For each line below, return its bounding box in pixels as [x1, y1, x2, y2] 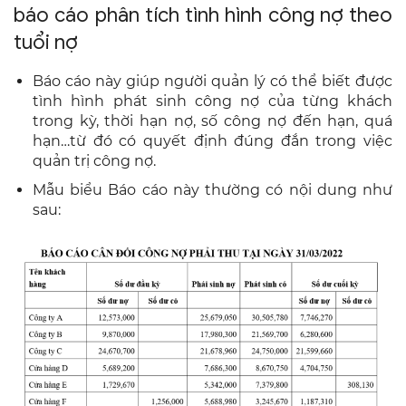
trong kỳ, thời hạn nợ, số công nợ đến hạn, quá [33, 111, 392, 130]
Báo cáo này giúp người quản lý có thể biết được [33, 72, 392, 90]
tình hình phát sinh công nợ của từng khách [33, 92, 392, 110]
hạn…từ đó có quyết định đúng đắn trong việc [33, 131, 392, 150]
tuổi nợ [14, 29, 78, 54]
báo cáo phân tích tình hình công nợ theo [14, 2, 392, 27]
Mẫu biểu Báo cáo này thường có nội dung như [33, 180, 392, 198]
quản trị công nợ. [33, 151, 156, 169]
